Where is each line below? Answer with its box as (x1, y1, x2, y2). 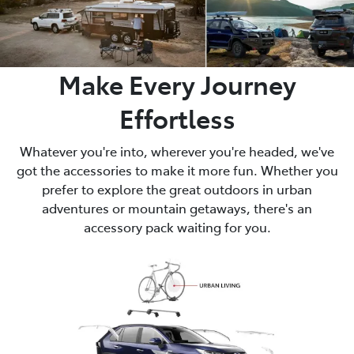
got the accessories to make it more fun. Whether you (16, 161, 338, 179)
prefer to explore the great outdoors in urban (42, 180, 312, 198)
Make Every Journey (58, 66, 296, 102)
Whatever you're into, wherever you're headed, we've (20, 142, 334, 160)
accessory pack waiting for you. (83, 218, 271, 236)
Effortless (119, 100, 235, 136)
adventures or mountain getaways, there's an (42, 199, 312, 217)
